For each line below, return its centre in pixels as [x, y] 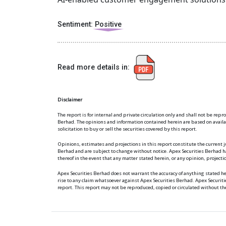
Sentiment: [76, 24]
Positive [108, 24]
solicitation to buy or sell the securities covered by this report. [127, 129]
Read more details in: [95, 67]
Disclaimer [70, 100]
